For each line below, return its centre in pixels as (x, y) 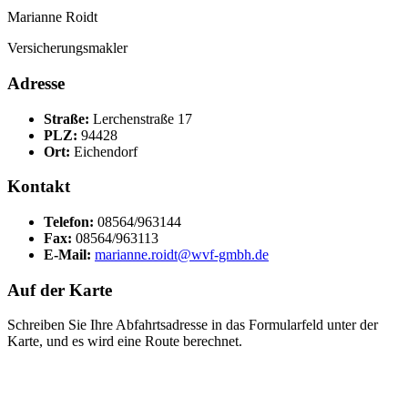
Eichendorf (106, 151)
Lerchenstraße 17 (143, 118)
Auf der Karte (60, 290)
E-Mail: (69, 254)
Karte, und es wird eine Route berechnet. (125, 342)
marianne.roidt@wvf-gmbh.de (182, 254)
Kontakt (39, 187)
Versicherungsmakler (67, 48)
